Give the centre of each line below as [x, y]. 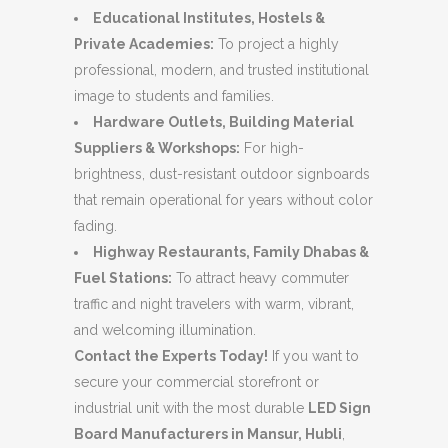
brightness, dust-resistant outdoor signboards [222, 173]
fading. [95, 225]
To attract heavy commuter [260, 277]
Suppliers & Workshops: [157, 147]
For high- [272, 147]
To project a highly [276, 43]
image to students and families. [174, 95]
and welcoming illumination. [165, 329]
